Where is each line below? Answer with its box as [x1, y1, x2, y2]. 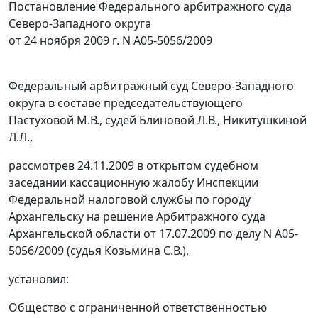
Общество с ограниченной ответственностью [9, 300, 267, 316]
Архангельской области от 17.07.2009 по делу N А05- [9, 226, 298, 242]
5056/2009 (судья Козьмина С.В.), [9, 243, 189, 259]
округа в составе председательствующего [9, 95, 243, 111]
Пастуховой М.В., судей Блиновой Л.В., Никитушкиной [9, 112, 307, 128]
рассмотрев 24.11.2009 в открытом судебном [9, 158, 258, 174]
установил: [9, 271, 69, 287]
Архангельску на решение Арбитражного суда [9, 209, 265, 225]
